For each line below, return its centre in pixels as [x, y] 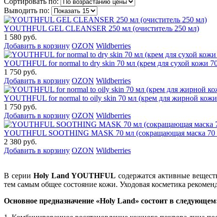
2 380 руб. [20, 141]
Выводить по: [27, 10]
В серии [19, 175]
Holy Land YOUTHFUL [75, 175]
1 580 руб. [20, 37]
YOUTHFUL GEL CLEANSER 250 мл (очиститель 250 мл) [101, 28]
